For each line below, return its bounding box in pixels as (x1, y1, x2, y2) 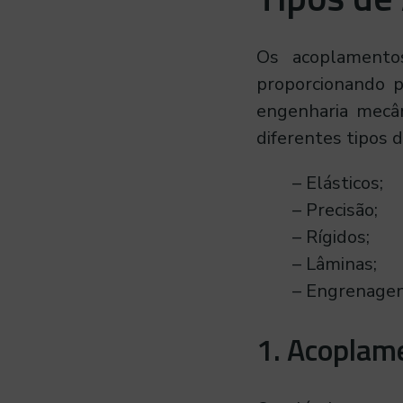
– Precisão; (291, 198, 378, 223)
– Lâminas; (291, 252, 377, 277)
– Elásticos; (291, 171, 383, 196)
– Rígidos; (291, 225, 370, 250)
